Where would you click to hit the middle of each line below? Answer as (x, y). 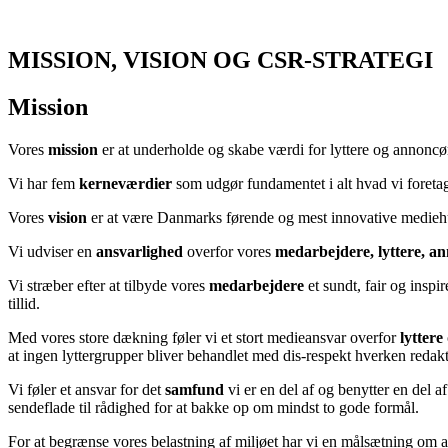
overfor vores (229, 251)
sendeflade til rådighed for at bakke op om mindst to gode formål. (213, 407)
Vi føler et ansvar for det (86, 389)
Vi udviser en (52, 251)
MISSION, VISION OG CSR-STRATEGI (220, 59)
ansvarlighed (139, 251)
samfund (194, 389)
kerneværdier (127, 183)
